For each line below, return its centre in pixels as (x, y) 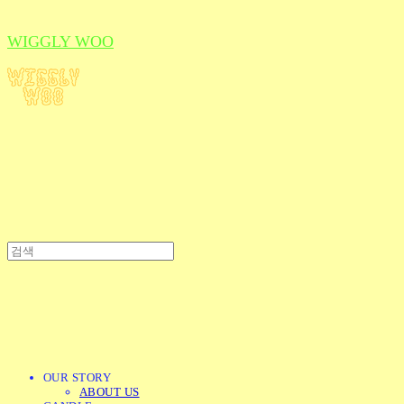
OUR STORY (77, 377)
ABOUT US (110, 391)
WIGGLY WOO (60, 42)
